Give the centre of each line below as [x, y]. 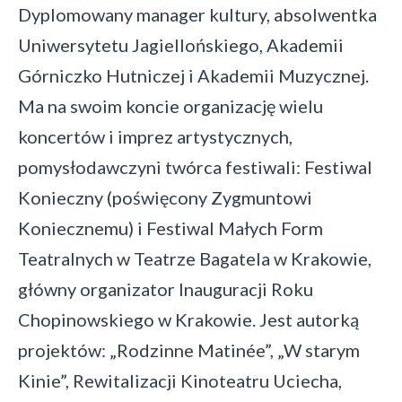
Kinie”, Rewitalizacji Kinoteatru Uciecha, [180, 380]
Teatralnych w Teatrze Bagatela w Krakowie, [195, 258]
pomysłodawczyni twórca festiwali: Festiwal [195, 167]
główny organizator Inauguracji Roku [166, 289]
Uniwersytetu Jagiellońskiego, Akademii [181, 45]
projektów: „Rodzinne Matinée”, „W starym [189, 350]
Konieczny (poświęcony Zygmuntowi [165, 197]
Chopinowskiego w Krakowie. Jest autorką [188, 319]
